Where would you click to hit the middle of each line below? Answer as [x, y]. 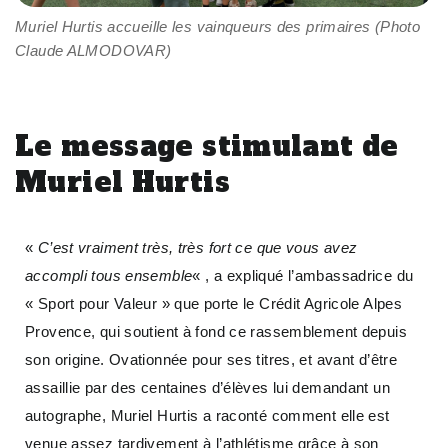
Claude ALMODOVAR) [93, 51]
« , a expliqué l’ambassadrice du [303, 275]
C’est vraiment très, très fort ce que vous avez [197, 247]
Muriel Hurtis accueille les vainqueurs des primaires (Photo [218, 27]
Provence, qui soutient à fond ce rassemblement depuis [216, 331]
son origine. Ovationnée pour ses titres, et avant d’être [211, 359]
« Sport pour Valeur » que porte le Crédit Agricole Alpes [213, 303]
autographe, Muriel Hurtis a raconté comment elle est [207, 415]
